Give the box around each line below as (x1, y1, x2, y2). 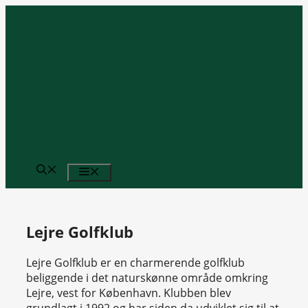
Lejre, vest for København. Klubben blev (26, 285, 231, 301)
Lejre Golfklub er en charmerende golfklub (26, 255, 245, 271)
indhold (5, 35, 45, 50)
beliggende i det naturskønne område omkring (26, 270, 268, 286)
